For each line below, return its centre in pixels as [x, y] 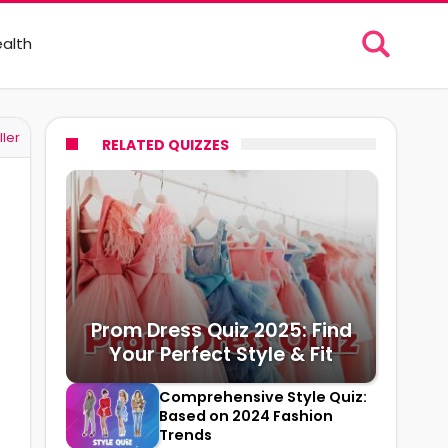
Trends [185, 434]
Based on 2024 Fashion [246, 415]
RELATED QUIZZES [165, 145]
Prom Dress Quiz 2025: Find [221, 331]
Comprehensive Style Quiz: [263, 396]
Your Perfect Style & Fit [221, 355]
